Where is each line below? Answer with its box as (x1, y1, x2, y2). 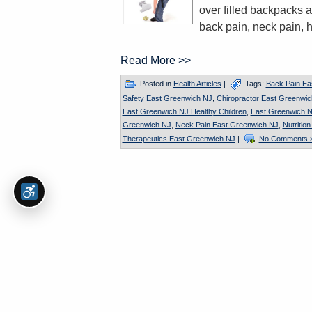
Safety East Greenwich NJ (122, 94, 212, 102)
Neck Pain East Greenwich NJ (175, 120, 279, 129)
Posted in (137, 79, 173, 88)
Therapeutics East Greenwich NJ (122, 134, 235, 143)
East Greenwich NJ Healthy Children (122, 107, 247, 116)
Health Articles (173, 79, 221, 88)
